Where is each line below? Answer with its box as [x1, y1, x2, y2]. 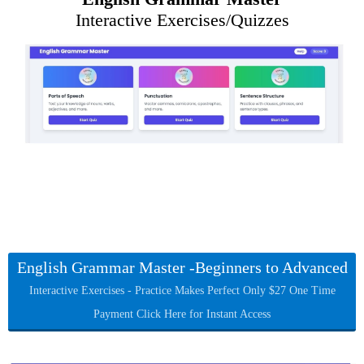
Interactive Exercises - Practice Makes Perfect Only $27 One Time [28, 284, 336, 297]
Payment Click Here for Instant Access [93, 307, 271, 320]
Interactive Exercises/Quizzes [75, 10, 289, 31]
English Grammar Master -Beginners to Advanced [16, 258, 348, 276]
